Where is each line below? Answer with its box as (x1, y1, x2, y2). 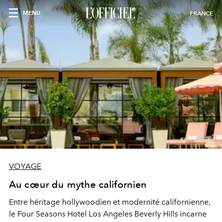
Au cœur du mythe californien (9, 178, 147, 190)
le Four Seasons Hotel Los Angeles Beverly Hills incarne (9, 209, 207, 219)
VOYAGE (9, 162, 41, 171)
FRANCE (190, 9, 213, 17)
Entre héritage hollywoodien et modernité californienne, (9, 197, 211, 207)
